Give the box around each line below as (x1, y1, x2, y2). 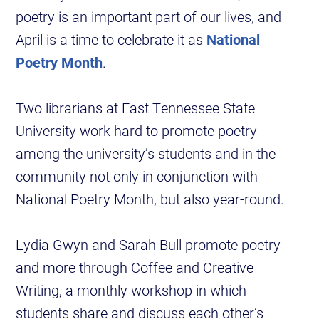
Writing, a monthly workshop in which (16, 281, 247, 300)
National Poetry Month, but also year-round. (16, 189, 285, 209)
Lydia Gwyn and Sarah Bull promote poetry (16, 235, 281, 254)
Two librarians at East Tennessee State (16, 98, 256, 117)
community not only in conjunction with (16, 167, 258, 186)
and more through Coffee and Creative (16, 258, 254, 277)
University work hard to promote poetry (16, 121, 258, 140)
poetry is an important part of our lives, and (16, 7, 282, 26)
